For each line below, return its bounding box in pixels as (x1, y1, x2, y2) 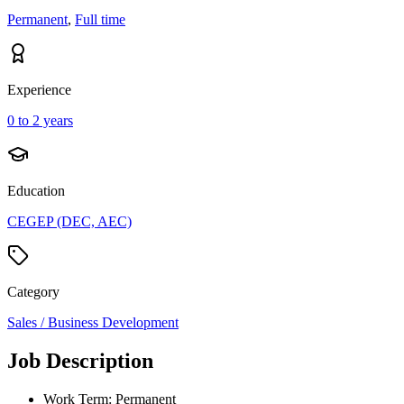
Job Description (7, 348, 153, 372)
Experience (7, 81, 71, 97)
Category (7, 283, 60, 299)
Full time (75, 11, 125, 27)
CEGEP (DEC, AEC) (7, 213, 132, 229)
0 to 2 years (7, 112, 73, 128)
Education (7, 182, 65, 198)
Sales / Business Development (7, 314, 179, 330)
